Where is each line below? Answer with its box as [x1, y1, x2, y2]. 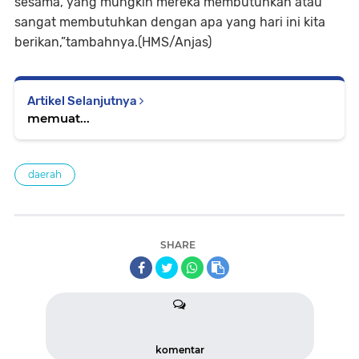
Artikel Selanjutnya [27, 94, 139, 108]
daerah [28, 168, 62, 180]
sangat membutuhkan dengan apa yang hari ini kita [14, 14, 325, 30]
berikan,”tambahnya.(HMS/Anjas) [14, 34, 212, 50]
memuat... [27, 111, 90, 126]
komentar [155, 344, 204, 356]
